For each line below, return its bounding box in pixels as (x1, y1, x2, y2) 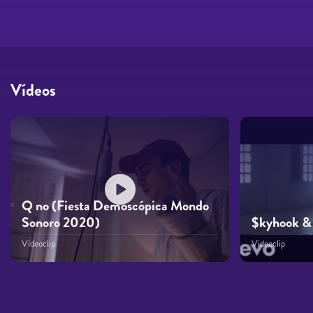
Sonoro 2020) (22, 212, 100, 233)
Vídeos (10, 78, 56, 102)
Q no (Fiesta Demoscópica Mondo (22, 196, 209, 217)
